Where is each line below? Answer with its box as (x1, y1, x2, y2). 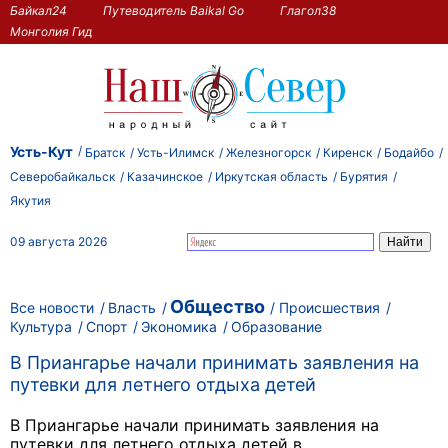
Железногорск (226, 144, 311, 160)
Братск (85, 144, 125, 160)
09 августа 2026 (10, 233, 107, 249)
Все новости (10, 299, 94, 316)
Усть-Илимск (137, 144, 214, 160)
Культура (10, 317, 72, 335)
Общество (170, 296, 265, 317)
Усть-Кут (10, 142, 73, 160)
